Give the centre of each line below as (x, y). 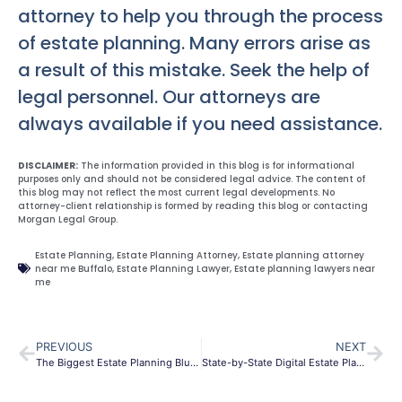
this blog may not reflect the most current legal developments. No (176, 193)
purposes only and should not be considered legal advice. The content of (192, 179)
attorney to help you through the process (201, 17)
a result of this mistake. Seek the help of (194, 70)
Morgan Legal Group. (68, 220)
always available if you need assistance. (200, 124)
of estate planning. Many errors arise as (194, 44)
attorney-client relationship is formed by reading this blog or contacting (193, 206)
